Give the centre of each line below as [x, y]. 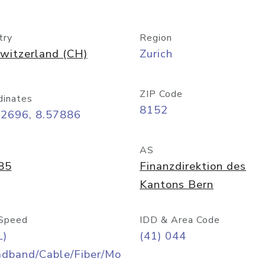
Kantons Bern [177, 185]
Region [156, 38]
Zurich [156, 54]
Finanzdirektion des [193, 166]
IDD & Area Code [180, 220]
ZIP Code [161, 94]
